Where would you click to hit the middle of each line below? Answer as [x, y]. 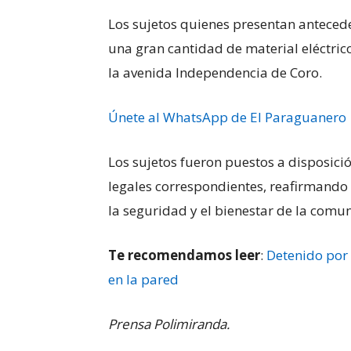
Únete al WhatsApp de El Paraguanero [227, 118]
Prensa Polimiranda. [169, 324]
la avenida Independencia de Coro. [215, 73]
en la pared [143, 280]
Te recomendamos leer [184, 255]
